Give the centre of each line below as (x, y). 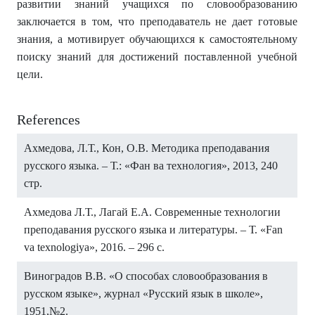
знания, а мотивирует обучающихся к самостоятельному (157, 39)
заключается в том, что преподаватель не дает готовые (157, 21)
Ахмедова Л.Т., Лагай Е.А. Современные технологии (152, 212)
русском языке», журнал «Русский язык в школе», (143, 294)
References (49, 120)
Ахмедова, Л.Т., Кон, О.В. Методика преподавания (147, 148)
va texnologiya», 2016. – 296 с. (94, 247)
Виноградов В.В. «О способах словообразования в (146, 276)
